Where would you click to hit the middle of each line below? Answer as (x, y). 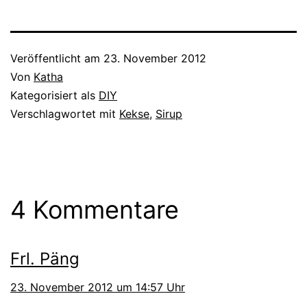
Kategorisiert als (54, 95)
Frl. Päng (45, 258)
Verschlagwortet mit (65, 113)
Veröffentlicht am (57, 58)
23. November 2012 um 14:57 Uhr (98, 287)
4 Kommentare (95, 209)
